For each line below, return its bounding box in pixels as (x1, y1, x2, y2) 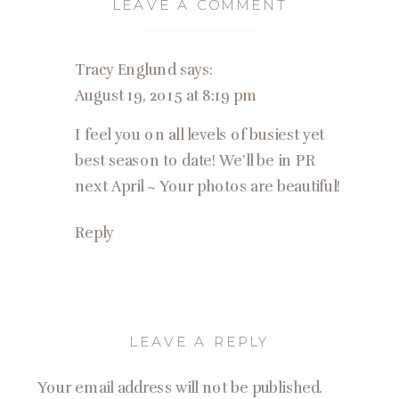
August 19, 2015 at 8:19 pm (75, 86, 257, 105)
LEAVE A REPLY (129, 332, 270, 351)
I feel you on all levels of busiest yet (75, 126, 324, 143)
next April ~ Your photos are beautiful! (75, 178, 341, 196)
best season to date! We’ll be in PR (75, 151, 316, 170)
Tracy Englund (75, 61, 176, 79)
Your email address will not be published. (37, 379, 323, 397)
